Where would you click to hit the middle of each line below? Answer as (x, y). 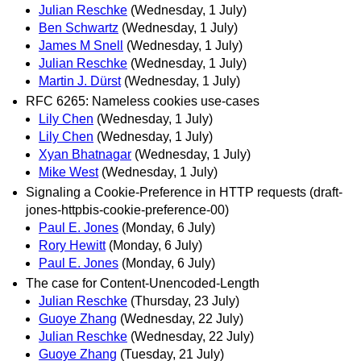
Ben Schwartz (79, 27)
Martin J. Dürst (80, 81)
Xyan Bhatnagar (85, 154)
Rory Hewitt (72, 245)
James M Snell (81, 45)
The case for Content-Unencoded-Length (143, 284)
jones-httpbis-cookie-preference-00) (127, 210)
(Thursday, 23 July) (185, 301)
